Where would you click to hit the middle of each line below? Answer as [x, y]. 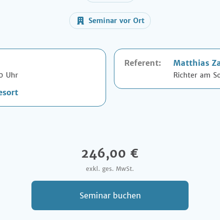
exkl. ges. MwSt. [110, 169]
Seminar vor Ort [116, 21]
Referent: [143, 63]
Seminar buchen [110, 195]
